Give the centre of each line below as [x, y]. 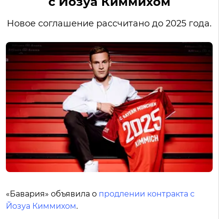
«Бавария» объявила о [52, 194]
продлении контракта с [147, 194]
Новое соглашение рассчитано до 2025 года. [109, 23]
